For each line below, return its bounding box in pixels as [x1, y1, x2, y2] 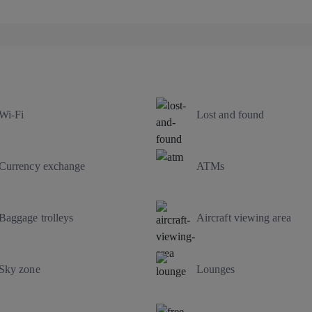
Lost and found [196, 108, 265, 120]
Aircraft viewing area [196, 211, 291, 224]
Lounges [196, 263, 235, 275]
